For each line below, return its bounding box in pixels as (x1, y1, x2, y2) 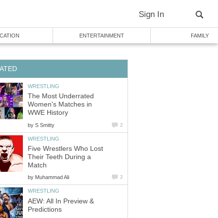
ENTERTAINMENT (79, 33, 124, 38)
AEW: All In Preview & (28, 197, 94, 205)
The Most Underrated (28, 92, 94, 100)
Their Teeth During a (28, 153, 91, 161)
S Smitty (35, 122, 54, 128)
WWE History (28, 109, 68, 117)
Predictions (28, 205, 62, 213)
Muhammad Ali (35, 174, 69, 181)
